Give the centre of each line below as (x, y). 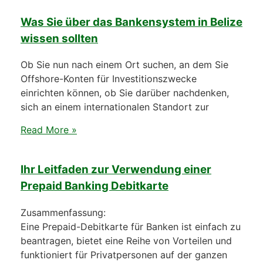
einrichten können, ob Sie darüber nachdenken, (125, 93)
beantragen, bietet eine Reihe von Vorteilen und (126, 241)
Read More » (49, 129)
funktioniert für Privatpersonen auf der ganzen (124, 255)
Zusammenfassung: (63, 213)
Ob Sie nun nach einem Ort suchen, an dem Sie (124, 65)
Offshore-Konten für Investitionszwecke (109, 79)
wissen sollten (59, 38)
